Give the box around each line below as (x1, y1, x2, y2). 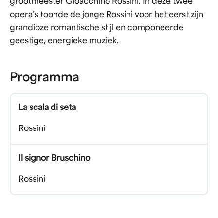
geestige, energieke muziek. (10, 37, 119, 45)
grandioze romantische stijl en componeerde (10, 24, 183, 32)
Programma (10, 73, 79, 84)
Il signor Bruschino (18, 155, 90, 163)
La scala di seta (18, 104, 76, 112)
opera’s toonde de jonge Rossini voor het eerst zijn (10, 11, 203, 19)
